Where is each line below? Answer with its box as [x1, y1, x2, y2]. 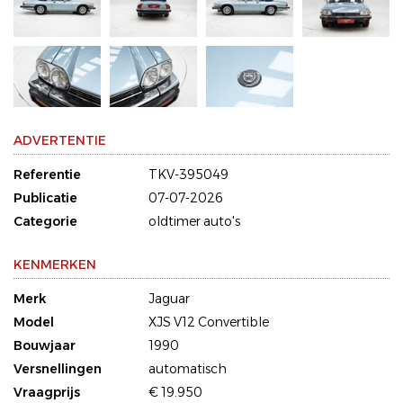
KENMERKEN [13, 256, 96, 273]
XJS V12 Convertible [148, 314, 269, 331]
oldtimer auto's [148, 213, 240, 230]
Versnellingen [13, 361, 102, 378]
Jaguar [148, 291, 190, 308]
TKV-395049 [148, 166, 228, 184]
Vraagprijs [13, 384, 80, 401]
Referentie [13, 166, 81, 184]
